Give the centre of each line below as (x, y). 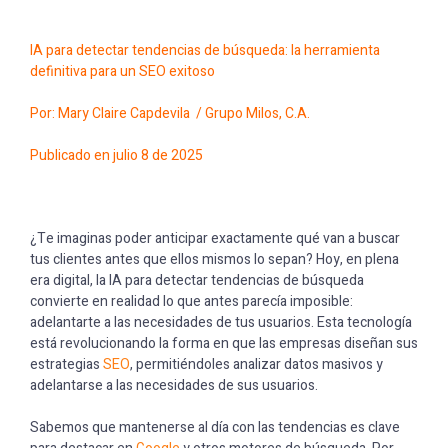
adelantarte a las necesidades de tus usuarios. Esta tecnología (221, 322)
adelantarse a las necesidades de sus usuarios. (174, 385)
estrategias (66, 364)
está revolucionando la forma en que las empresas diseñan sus (224, 343)
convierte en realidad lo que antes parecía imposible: (191, 301)
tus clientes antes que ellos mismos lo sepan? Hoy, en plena (214, 259)
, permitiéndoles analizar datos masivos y (256, 364)
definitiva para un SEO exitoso (122, 71)
